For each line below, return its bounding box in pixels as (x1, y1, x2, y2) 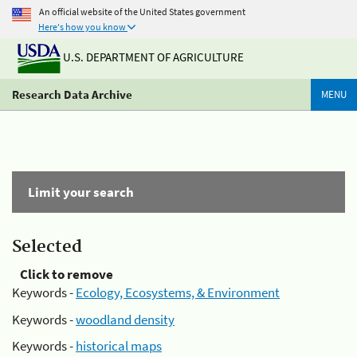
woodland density (76, 310, 175, 328)
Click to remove (20, 265, 113, 283)
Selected (12, 237, 82, 257)
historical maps (76, 337, 162, 355)
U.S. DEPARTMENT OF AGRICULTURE (61, 49, 244, 65)
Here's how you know (38, 21, 126, 33)
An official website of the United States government (39, 5, 245, 18)
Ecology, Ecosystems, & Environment (76, 284, 280, 301)
